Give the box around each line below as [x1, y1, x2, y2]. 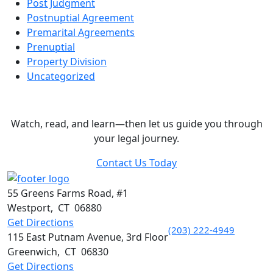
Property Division [27, 55, 107, 68]
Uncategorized [27, 69, 95, 83]
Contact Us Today [96, 156, 177, 169]
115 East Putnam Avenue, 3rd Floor [7, 230, 168, 244]
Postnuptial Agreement [27, 11, 134, 24]
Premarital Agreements [27, 26, 135, 39]
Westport [7, 200, 51, 214]
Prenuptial [27, 40, 75, 54]
